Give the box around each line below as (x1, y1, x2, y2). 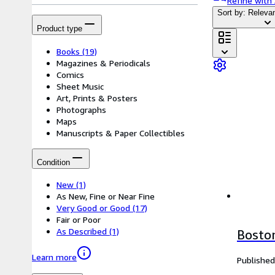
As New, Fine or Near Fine (56, 191, 155, 202)
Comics (56, 69, 84, 80)
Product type (37, 24, 82, 34)
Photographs (56, 104, 106, 115)
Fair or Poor (56, 214, 101, 225)
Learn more (32, 252, 77, 263)
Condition (37, 157, 70, 167)
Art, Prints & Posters (56, 92, 137, 103)
